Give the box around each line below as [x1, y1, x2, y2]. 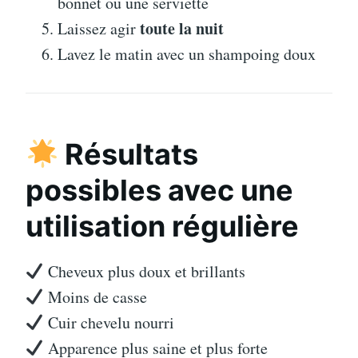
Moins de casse [43, 286, 147, 308]
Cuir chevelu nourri [43, 312, 174, 334]
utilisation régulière [26, 209, 299, 245]
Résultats [58, 137, 199, 173]
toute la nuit [140, 17, 224, 41]
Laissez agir [58, 18, 140, 40]
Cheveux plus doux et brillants [43, 261, 245, 283]
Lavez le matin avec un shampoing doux [58, 43, 316, 66]
